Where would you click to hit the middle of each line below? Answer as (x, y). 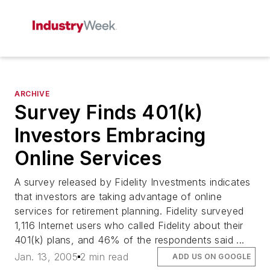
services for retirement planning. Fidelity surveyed (129, 211)
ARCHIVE (32, 94)
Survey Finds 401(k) (109, 112)
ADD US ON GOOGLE (212, 257)
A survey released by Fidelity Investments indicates (133, 182)
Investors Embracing (110, 135)
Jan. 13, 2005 (46, 257)
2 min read (105, 257)
